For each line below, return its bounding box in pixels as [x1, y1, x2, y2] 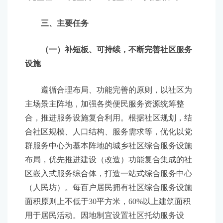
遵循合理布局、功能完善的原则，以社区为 [25, 86, 192, 94]
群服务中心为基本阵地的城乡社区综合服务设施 [25, 141, 192, 150]
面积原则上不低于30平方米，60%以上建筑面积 [25, 197, 191, 206]
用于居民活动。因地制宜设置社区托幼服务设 [25, 211, 184, 220]
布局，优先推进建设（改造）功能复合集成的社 [25, 155, 192, 164]
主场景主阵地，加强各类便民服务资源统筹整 [25, 100, 184, 108]
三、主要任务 [41, 19, 89, 27]
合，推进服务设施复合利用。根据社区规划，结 [25, 113, 192, 122]
